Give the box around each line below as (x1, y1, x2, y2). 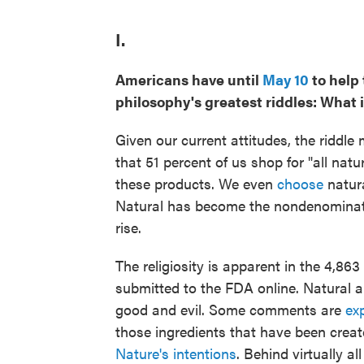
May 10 (262, 69, 309, 90)
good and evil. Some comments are (115, 299, 345, 320)
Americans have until (115, 69, 262, 90)
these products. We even (115, 173, 277, 194)
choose (277, 173, 323, 194)
